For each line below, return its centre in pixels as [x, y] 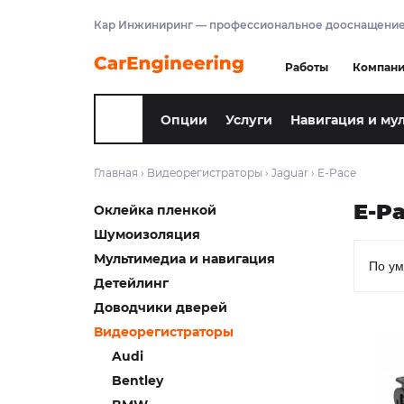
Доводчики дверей [161, 308]
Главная [116, 173]
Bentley [138, 381]
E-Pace [337, 173]
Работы [307, 67]
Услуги [249, 120]
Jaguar [290, 173]
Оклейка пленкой [155, 210]
